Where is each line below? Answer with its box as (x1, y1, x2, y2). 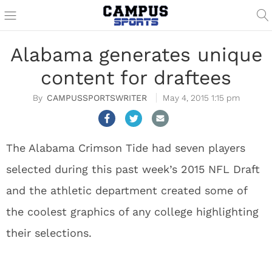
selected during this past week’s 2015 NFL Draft (6, 163, 260, 175)
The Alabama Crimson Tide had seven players (6, 141, 245, 154)
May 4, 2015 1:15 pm (162, 93, 240, 103)
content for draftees (41, 66, 231, 89)
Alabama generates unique (10, 43, 262, 66)
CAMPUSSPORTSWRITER (46, 93, 147, 103)
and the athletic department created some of (6, 184, 247, 197)
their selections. (6, 226, 92, 239)
